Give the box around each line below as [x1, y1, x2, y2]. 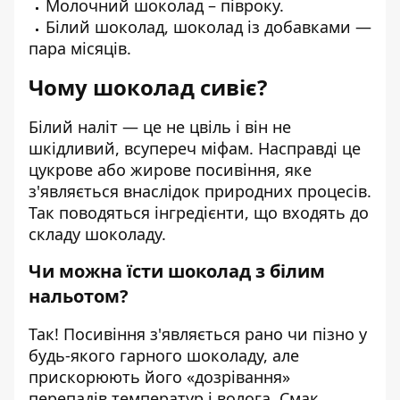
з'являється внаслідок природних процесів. [29, 180, 371, 202]
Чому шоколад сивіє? [29, 72, 267, 102]
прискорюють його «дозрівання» [29, 366, 290, 387]
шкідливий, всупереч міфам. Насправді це [29, 137, 361, 159]
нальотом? [29, 284, 129, 308]
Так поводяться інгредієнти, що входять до [29, 202, 369, 223]
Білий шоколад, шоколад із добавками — [46, 16, 371, 37]
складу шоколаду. [29, 223, 166, 245]
